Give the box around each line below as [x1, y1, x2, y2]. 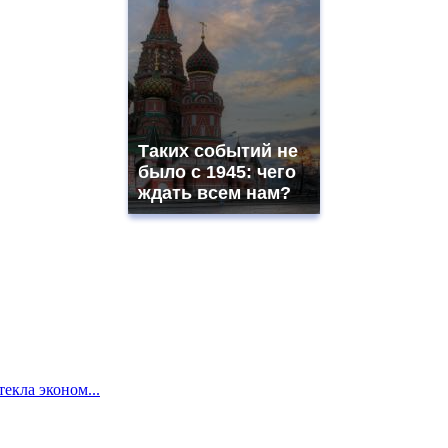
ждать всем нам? [138, 183, 291, 204]
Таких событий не [138, 141, 298, 162]
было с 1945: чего [138, 162, 296, 183]
